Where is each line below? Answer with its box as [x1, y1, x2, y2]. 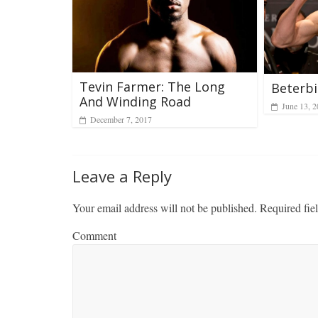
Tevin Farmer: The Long [79, 78, 225, 96]
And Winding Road [79, 93, 191, 111]
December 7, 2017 [90, 114, 152, 126]
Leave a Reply [72, 165, 172, 187]
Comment [72, 227, 116, 243]
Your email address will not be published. [72, 199, 257, 215]
